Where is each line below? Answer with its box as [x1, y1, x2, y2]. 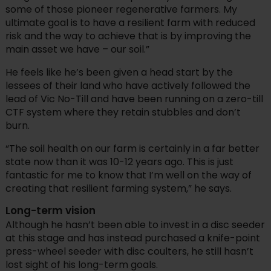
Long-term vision [5, 203, 96, 218]
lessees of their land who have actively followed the [5, 79, 250, 93]
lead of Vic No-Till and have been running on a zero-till [5, 92, 263, 106]
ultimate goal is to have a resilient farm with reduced [5, 16, 255, 30]
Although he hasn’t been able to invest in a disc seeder [5, 218, 265, 232]
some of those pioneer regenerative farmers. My [5, 2, 237, 17]
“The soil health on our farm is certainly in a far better [5, 142, 260, 156]
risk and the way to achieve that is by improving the [5, 29, 251, 44]
